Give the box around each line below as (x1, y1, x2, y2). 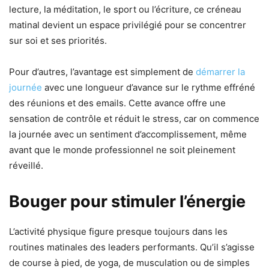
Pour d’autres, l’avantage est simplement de (9, 65, 196, 77)
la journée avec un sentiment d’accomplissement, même (9, 128, 247, 140)
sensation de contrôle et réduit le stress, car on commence (9, 112, 259, 124)
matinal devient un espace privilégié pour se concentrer (9, 19, 246, 31)
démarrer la (196, 65, 245, 77)
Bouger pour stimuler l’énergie (9, 191, 246, 211)
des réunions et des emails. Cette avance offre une (9, 97, 226, 109)
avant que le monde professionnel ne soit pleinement (9, 144, 235, 156)
